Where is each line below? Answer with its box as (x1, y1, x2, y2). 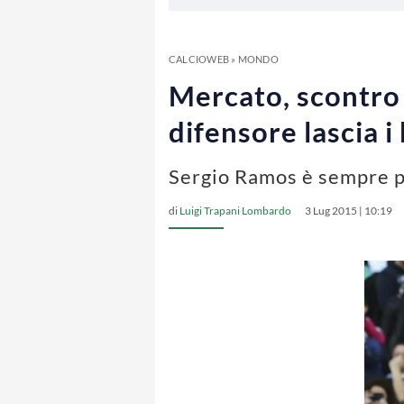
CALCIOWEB (169, 53, 229, 65)
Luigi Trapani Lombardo (179, 204, 291, 217)
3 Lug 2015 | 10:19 (305, 204, 392, 217)
